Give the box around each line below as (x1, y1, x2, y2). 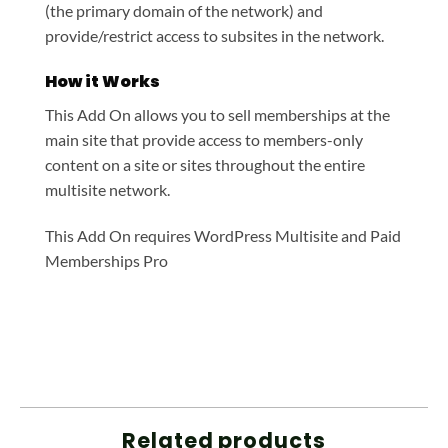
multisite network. (45, 180, 170, 200)
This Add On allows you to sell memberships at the (45, 105, 390, 125)
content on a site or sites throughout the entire (45, 155, 365, 175)
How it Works (45, 70, 160, 94)
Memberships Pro (45, 250, 168, 270)
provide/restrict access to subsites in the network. (45, 26, 384, 46)
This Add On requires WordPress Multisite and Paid (45, 225, 401, 245)
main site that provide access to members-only (45, 130, 363, 150)
